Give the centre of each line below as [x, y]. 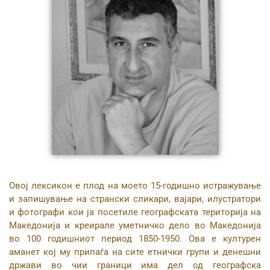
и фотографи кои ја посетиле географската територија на [135, 212]
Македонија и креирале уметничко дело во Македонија [135, 226]
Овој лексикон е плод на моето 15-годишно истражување [135, 186]
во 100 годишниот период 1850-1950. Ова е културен [135, 239]
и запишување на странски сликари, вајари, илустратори [135, 199]
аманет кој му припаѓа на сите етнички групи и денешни [135, 252]
